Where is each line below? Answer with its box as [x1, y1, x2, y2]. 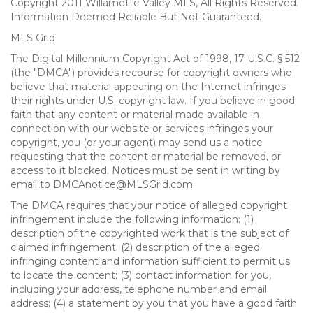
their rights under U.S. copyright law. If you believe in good [10, 94, 295, 107]
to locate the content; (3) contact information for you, [10, 269, 271, 282]
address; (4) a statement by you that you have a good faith [10, 297, 297, 310]
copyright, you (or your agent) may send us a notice [10, 136, 263, 149]
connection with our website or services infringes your [10, 122, 273, 135]
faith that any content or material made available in [10, 108, 259, 121]
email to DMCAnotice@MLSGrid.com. [10, 178, 195, 191]
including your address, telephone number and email [10, 283, 267, 296]
